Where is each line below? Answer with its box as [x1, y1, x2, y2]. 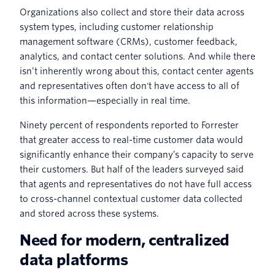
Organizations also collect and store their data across [20, 7, 244, 17]
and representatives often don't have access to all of [20, 80, 239, 91]
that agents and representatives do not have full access [20, 179, 252, 189]
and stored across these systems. [20, 208, 159, 219]
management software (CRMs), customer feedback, [20, 36, 238, 47]
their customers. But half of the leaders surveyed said [20, 164, 244, 174]
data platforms [20, 250, 128, 269]
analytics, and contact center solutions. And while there [20, 51, 255, 61]
